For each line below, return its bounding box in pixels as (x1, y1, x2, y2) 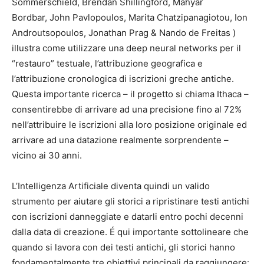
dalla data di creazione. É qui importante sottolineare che (12, 226, 249, 238)
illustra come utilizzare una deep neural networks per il (12, 42, 241, 54)
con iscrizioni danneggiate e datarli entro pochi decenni (12, 211, 243, 223)
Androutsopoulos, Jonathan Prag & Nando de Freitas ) (12, 27, 236, 39)
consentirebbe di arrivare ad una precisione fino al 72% (12, 104, 242, 115)
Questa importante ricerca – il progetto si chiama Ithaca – (12, 88, 249, 100)
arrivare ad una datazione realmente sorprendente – (12, 134, 229, 146)
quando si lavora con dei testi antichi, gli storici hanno (12, 242, 235, 253)
